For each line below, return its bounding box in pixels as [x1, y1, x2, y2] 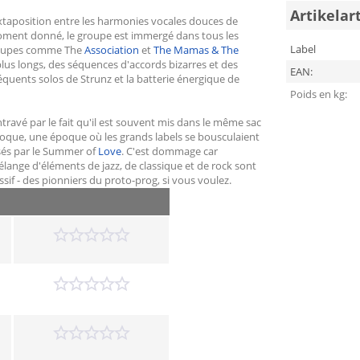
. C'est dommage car [121, 144, 218, 158]
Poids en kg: [289, 87, 347, 101]
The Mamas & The [153, 43, 239, 57]
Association [84, 43, 139, 57]
